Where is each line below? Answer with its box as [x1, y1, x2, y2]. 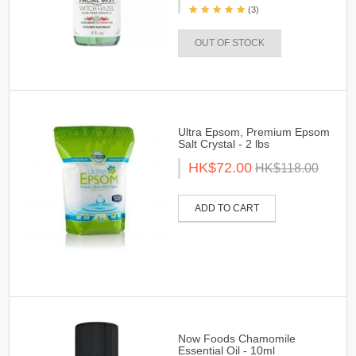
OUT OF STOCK [195, 37, 265, 48]
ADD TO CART [195, 203, 259, 214]
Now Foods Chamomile [178, 332, 296, 345]
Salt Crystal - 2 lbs [178, 137, 269, 150]
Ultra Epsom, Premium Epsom [178, 126, 330, 138]
